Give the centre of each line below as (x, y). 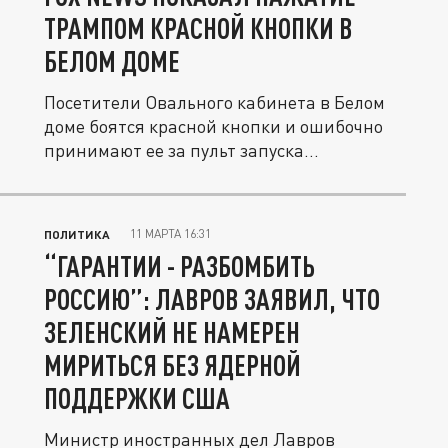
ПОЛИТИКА (77, 234)
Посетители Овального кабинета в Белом (214, 102)
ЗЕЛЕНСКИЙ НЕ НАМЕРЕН (172, 332)
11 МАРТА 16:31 (170, 233)
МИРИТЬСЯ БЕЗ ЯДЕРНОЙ (172, 365)
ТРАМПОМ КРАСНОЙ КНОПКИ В (198, 28)
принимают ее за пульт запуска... (181, 150)
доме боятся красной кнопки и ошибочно (213, 126)
